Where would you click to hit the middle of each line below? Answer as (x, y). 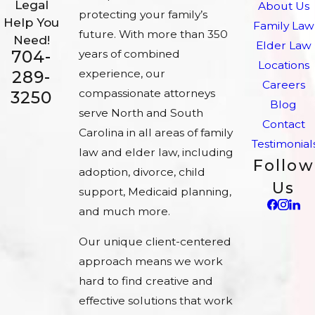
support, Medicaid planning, (155, 191)
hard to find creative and (146, 281)
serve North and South (141, 112)
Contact (283, 124)
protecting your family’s (143, 14)
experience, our (122, 73)
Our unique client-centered (155, 242)
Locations (283, 65)
